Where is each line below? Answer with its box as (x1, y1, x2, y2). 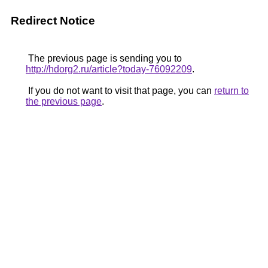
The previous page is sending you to (26, 53, 182, 63)
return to (214, 86, 249, 96)
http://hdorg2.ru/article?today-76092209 (26, 64, 192, 74)
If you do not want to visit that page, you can (26, 86, 214, 96)
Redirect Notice (11, 14, 95, 27)
